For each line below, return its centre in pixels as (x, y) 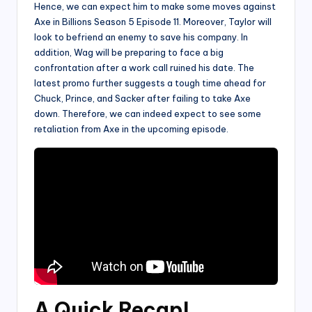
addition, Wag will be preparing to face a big (129, 52)
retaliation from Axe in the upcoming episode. (131, 128)
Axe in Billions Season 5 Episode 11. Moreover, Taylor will (153, 21)
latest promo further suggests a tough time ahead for (150, 83)
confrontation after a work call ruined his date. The (144, 67)
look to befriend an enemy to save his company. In (141, 37)
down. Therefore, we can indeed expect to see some (148, 113)
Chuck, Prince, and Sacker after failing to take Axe (142, 98)
